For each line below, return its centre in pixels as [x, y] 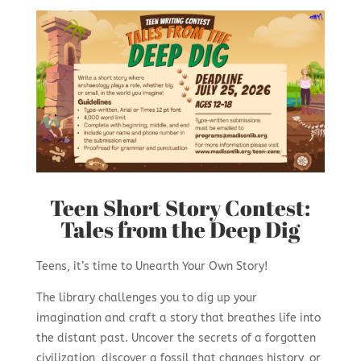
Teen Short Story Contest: [180, 208]
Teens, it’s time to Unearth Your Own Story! [151, 267]
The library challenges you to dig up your [146, 298]
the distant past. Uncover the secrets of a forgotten [176, 338]
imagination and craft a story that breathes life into [178, 318]
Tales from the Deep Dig [180, 230]
